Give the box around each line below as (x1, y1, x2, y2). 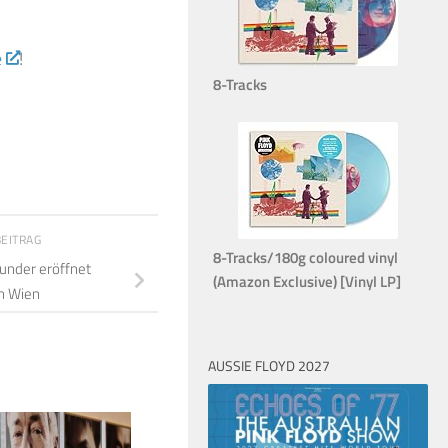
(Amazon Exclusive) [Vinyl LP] (213, 269, 401, 293)
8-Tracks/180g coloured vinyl (213, 245, 398, 269)
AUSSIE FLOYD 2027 (208, 354, 330, 376)
